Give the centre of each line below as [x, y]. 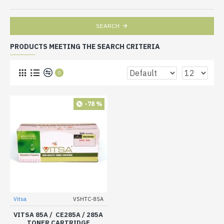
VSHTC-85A [88, 199]
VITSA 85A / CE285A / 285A [58, 214]
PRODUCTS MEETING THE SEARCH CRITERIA [85, 46]
